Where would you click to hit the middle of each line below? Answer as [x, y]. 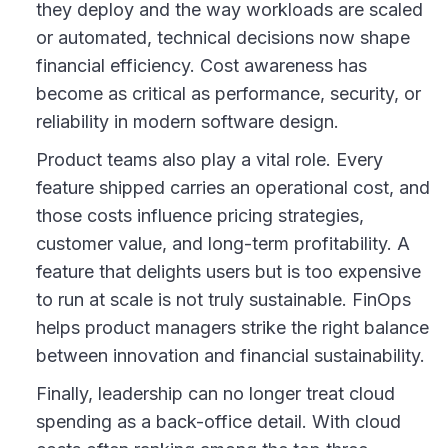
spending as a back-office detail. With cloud [218, 421]
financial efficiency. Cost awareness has [201, 65]
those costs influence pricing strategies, [200, 215]
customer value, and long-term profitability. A [223, 243]
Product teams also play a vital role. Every [209, 159]
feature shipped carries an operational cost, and [233, 187]
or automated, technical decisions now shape [223, 37]
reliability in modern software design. [187, 121]
